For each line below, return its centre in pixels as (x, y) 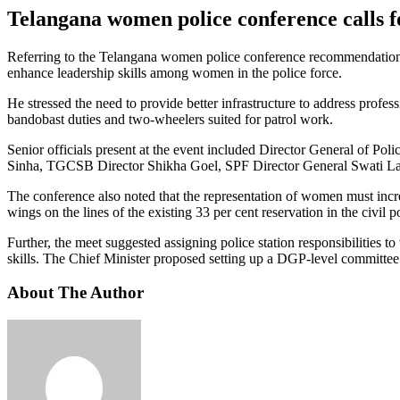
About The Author (75, 293)
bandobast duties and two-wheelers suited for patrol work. (170, 119)
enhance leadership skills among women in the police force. (175, 72)
